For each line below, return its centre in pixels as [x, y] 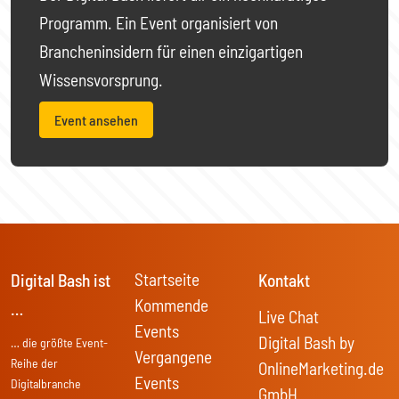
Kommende [171, 305]
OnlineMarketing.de [321, 369]
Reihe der [34, 363]
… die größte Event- [59, 343]
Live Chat [289, 317]
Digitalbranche [46, 384]
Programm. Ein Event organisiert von [159, 23]
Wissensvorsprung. [101, 80]
